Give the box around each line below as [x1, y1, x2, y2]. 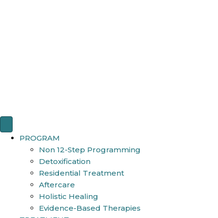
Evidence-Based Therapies [39, 203, 141, 213]
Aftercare [39, 180, 75, 189]
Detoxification [39, 156, 91, 166]
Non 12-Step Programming [39, 145, 141, 154]
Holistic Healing [39, 191, 98, 201]
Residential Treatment [39, 168, 124, 178]
